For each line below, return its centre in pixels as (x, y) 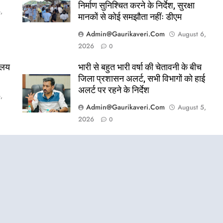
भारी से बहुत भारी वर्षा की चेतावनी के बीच (140, 67)
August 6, (192, 34)
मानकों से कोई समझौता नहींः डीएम (130, 17)
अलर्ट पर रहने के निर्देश (113, 90)
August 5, (192, 108)
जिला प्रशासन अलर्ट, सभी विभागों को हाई (141, 79)
